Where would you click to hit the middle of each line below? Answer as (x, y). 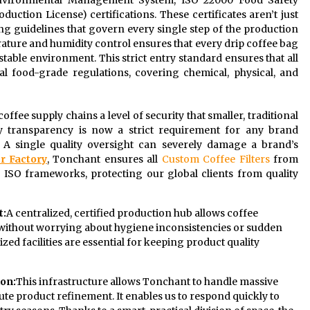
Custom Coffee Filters (216, 159)
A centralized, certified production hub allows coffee (132, 213)
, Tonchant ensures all (104, 159)
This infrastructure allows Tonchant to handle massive (147, 282)
